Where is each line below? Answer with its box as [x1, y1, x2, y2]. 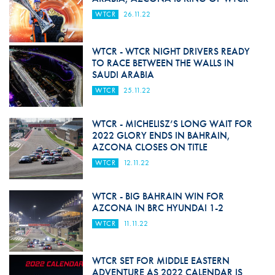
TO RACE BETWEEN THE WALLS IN [91, 56, 234, 70]
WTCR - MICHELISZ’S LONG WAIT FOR [91, 117, 252, 131]
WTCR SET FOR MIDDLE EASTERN [91, 254, 230, 268]
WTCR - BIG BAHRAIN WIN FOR [91, 190, 224, 203]
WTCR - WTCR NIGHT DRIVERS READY [91, 45, 250, 58]
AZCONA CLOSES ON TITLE [91, 141, 207, 154]
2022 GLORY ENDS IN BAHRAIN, [91, 129, 230, 142]
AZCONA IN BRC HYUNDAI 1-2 [91, 201, 223, 215]
